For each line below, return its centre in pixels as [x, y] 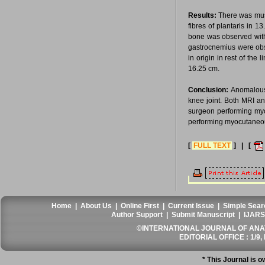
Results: [202, 15]
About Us [96, 206]
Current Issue [191, 206]
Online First [140, 206]
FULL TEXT [212, 145]
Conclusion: [208, 90]
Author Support [137, 215]
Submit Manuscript [203, 215]
